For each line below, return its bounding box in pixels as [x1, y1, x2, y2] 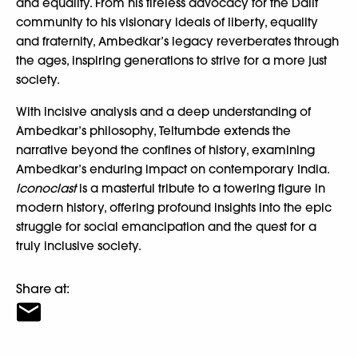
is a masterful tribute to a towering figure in [76, 180, 325, 196]
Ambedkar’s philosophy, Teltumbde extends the [16, 122, 291, 138]
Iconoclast [16, 180, 76, 196]
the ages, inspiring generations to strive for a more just [16, 52, 327, 68]
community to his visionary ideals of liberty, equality [16, 14, 318, 30]
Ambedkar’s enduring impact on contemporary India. [16, 161, 329, 177]
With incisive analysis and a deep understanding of [16, 103, 311, 119]
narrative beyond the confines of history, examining [16, 141, 315, 157]
